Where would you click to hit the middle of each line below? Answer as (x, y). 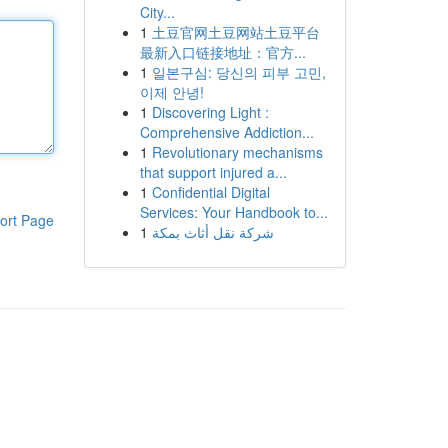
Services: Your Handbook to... (233, 212)
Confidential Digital (210, 192)
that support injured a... (213, 172)
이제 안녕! (171, 92)
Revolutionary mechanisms (237, 152)
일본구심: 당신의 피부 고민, (238, 72)
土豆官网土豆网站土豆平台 (235, 32)
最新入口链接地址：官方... (222, 52)
